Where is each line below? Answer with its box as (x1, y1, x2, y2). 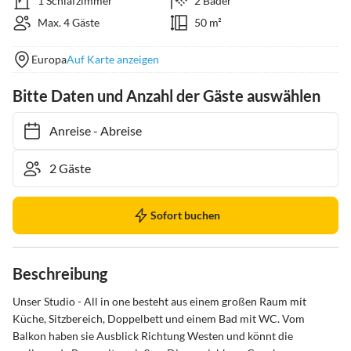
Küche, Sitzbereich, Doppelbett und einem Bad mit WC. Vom (13, 312, 307, 325)
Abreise (92, 123, 134, 138)
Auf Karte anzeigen (67, 52, 159, 66)
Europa (31, 52, 67, 66)
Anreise (42, 123, 83, 138)
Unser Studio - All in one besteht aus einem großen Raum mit (13, 295, 309, 308)
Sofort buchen (150, 208, 220, 222)
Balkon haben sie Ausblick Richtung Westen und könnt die (13, 329, 295, 342)
